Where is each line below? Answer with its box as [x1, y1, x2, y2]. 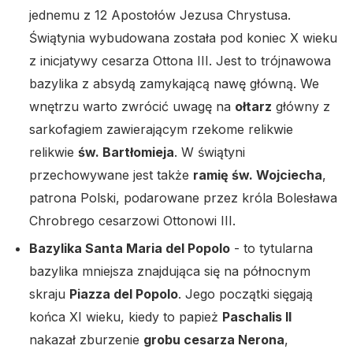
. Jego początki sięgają [178, 286, 313, 303]
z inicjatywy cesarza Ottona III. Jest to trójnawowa [29, 53, 331, 69]
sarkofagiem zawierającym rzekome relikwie [29, 121, 293, 138]
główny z [272, 98, 330, 115]
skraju [29, 286, 69, 303]
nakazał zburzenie [29, 332, 143, 348]
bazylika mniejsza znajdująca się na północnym [29, 263, 310, 280]
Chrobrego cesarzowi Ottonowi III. [29, 213, 236, 229]
